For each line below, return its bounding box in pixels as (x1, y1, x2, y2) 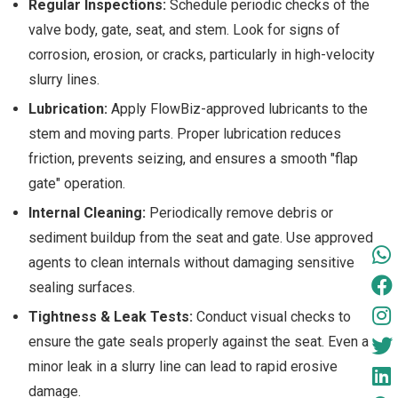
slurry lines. (28, 71, 99, 88)
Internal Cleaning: (28, 204, 146, 221)
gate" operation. (28, 175, 125, 192)
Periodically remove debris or (146, 204, 333, 221)
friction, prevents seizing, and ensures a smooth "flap (28, 150, 358, 167)
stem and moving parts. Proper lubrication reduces (28, 125, 341, 142)
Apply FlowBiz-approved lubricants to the (107, 100, 368, 117)
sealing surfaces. (28, 279, 135, 296)
